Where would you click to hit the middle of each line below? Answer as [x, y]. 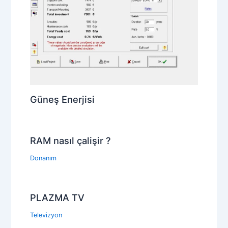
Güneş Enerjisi [62, 99]
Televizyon [46, 215]
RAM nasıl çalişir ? [70, 140]
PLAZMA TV [57, 198]
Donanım [43, 158]
